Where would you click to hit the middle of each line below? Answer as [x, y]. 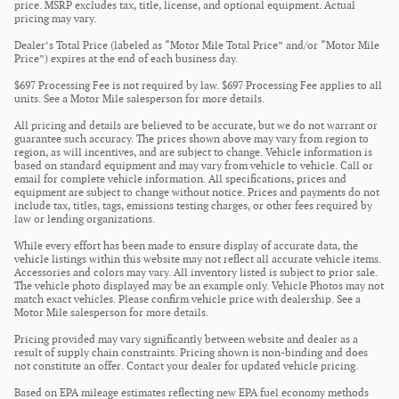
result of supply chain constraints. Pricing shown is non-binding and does [191, 354]
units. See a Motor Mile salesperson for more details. [139, 100]
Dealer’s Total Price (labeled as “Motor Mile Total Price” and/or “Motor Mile [197, 46]
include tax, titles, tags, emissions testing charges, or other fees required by [193, 207]
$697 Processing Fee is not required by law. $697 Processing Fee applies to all [198, 86]
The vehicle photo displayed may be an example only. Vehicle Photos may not [199, 287]
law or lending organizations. [85, 220]
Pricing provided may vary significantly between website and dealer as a [186, 340]
